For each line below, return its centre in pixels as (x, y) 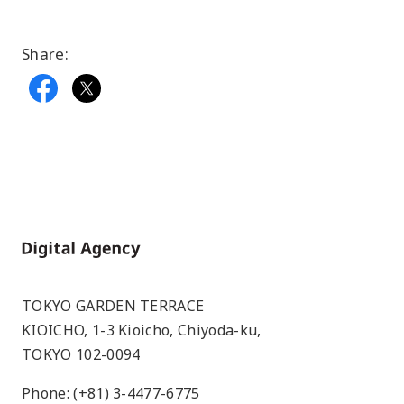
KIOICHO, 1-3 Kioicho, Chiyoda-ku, (142, 330)
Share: (46, 53)
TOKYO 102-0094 (81, 354)
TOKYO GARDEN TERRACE (113, 305)
